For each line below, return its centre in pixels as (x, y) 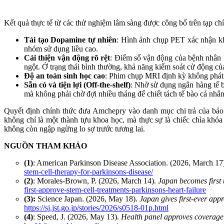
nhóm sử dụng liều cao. (61, 48)
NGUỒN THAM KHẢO (45, 145)
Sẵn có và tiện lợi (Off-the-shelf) (77, 84)
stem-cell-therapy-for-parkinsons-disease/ (88, 171)
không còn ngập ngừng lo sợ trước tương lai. (74, 128)
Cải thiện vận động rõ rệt (67, 57)
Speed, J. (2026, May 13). (79, 216)
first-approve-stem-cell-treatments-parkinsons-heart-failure (115, 189)
